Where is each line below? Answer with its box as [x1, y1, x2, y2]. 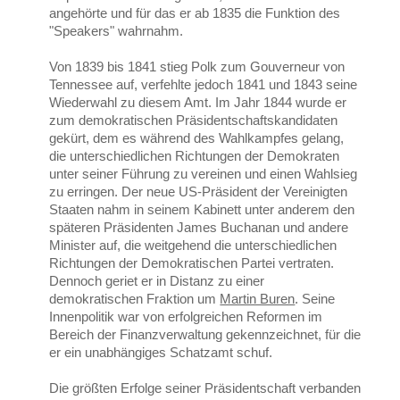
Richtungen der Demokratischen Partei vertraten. [49, 255, 335, 271]
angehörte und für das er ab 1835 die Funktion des [49, 5, 341, 21]
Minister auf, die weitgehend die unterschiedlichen [49, 237, 337, 253]
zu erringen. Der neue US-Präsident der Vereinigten [49, 184, 348, 199]
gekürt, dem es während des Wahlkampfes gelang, [49, 130, 345, 146]
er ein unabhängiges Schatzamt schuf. [49, 345, 273, 360]
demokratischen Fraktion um [49, 291, 221, 306]
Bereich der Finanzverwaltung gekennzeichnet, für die [49, 327, 362, 342]
